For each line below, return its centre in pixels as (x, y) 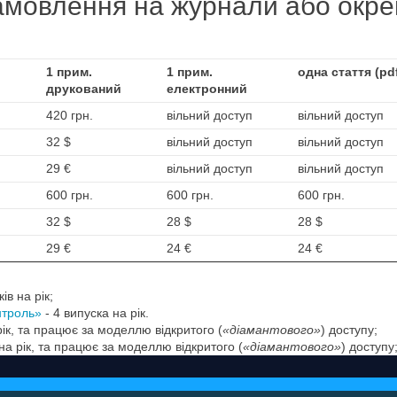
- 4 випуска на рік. (95, 313)
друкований (84, 89)
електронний (207, 89)
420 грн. (70, 116)
